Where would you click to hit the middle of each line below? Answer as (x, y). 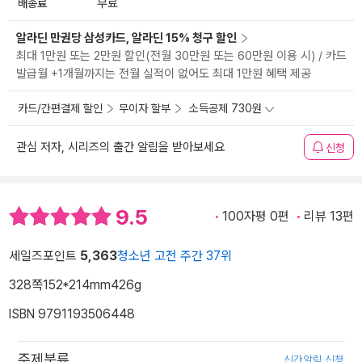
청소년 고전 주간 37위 (175, 255)
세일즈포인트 (44, 255)
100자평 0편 (256, 217)
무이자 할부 (145, 109)
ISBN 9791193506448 (72, 314)
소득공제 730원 (225, 109)
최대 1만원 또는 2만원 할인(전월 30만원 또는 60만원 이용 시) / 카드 (181, 56)
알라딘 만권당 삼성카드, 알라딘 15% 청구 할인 (126, 38)
